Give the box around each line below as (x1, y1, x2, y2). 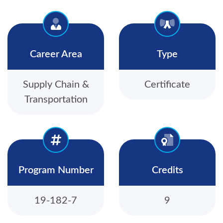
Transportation (24, 95, 88, 105)
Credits (151, 165, 183, 176)
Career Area (29, 49, 82, 60)
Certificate (144, 80, 190, 90)
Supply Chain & (22, 80, 89, 90)
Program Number (18, 165, 94, 176)
